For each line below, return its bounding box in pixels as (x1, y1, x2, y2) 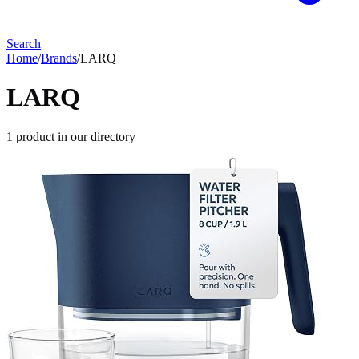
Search (6, 37, 41, 50)
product (16, 129, 54, 143)
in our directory (54, 129, 135, 143)
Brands (41, 51, 77, 65)
